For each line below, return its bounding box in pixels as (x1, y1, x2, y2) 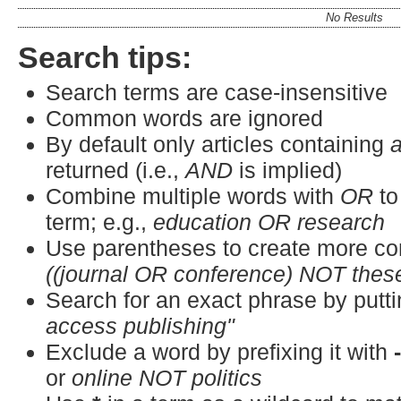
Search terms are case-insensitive (46, 79, 388, 105)
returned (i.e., (46, 157, 186, 183)
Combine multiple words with (46, 183, 341, 209)
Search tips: (18, 41, 192, 75)
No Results (326, 11, 384, 24)
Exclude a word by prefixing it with (46, 338, 395, 364)
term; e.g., (46, 209, 154, 235)
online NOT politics (72, 364, 263, 390)
